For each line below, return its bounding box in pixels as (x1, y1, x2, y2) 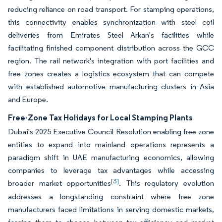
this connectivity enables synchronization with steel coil (8, 17, 214, 27)
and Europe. (8, 95, 48, 104)
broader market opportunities (8, 178, 111, 188)
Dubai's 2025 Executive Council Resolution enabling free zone (8, 127, 214, 136)
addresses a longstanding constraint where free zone (8, 192, 214, 201)
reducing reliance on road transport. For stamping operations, (8, 4, 214, 14)
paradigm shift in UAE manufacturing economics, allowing (8, 153, 214, 162)
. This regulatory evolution (119, 178, 215, 188)
